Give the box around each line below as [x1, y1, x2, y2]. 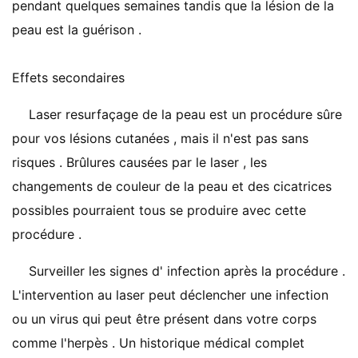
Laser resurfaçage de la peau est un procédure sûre [29, 106, 342, 122]
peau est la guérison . [12, 22, 141, 38]
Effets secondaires [12, 70, 125, 86]
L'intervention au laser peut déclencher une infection [12, 287, 328, 303]
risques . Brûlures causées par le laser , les [12, 154, 267, 170]
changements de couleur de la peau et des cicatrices [12, 178, 332, 194]
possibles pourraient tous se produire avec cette [12, 202, 306, 218]
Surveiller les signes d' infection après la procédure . [29, 263, 345, 279]
